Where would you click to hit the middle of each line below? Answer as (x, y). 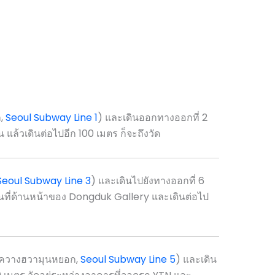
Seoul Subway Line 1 (51, 118)
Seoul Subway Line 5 (128, 260)
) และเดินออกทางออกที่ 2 (152, 118)
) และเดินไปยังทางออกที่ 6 (147, 180)
